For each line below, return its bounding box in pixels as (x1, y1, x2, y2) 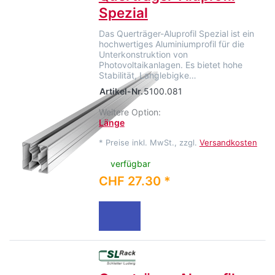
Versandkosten (199, 137, 257, 148)
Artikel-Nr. (99, 86, 143, 97)
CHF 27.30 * (98, 173, 171, 188)
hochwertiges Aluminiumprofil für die (98, 39, 244, 50)
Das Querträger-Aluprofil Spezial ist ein (98, 28, 254, 39)
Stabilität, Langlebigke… (98, 70, 196, 81)
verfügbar (110, 158, 151, 169)
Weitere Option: (98, 107, 161, 118)
